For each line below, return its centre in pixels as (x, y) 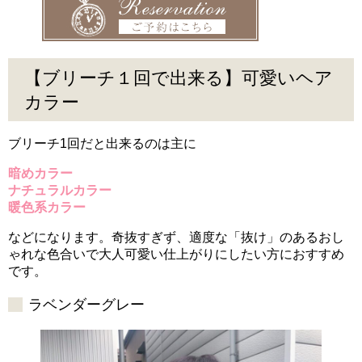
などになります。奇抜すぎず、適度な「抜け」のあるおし (176, 237)
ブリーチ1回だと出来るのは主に (102, 143)
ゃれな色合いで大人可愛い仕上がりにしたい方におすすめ (176, 254)
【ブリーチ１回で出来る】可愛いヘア (179, 78)
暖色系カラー (47, 207)
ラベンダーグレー (86, 304)
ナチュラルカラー (60, 190)
